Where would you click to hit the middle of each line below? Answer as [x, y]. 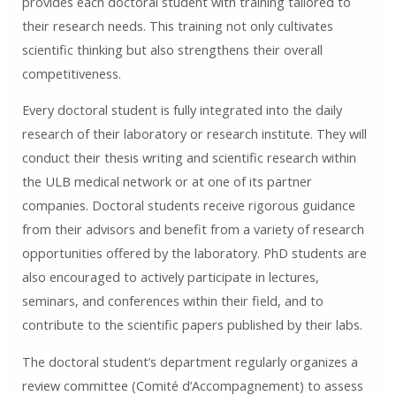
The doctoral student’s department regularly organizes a [190, 361]
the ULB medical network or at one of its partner [167, 182]
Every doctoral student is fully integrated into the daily [182, 110]
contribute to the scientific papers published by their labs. [192, 325]
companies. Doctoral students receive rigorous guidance [188, 206]
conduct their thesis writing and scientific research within [189, 158]
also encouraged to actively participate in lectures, [170, 277]
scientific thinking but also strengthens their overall [172, 49]
